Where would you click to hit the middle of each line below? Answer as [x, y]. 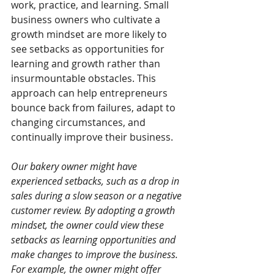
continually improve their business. [92, 137]
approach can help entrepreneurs [91, 93]
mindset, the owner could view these [89, 225]
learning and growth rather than [87, 64]
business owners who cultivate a [87, 20]
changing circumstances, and [80, 123]
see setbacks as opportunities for [89, 49]
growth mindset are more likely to [90, 35]
